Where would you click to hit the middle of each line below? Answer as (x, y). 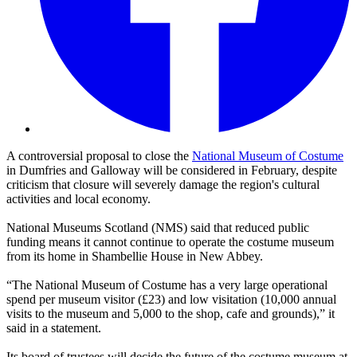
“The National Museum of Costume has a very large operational (167, 285)
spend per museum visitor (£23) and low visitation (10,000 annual (171, 300)
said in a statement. (54, 328)
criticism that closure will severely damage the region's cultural (163, 185)
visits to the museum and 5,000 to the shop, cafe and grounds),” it (171, 314)
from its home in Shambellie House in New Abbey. (135, 257)
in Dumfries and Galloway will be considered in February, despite (172, 171)
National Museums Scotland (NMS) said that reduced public (158, 228)
